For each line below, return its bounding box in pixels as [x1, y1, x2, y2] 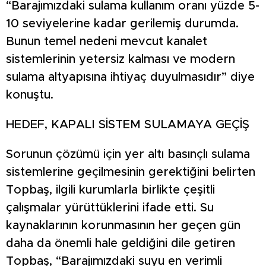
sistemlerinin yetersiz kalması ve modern [6, 53, 235, 66]
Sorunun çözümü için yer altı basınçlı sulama [6, 148, 250, 161]
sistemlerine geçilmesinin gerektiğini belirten [6, 166, 255, 179]
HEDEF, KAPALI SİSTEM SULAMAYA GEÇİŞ [6, 119, 249, 131]
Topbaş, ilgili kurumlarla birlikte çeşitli [6, 184, 215, 197]
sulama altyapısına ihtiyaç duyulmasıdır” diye [6, 71, 255, 84]
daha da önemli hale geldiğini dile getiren [6, 237, 235, 250]
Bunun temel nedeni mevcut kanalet [6, 36, 207, 48]
